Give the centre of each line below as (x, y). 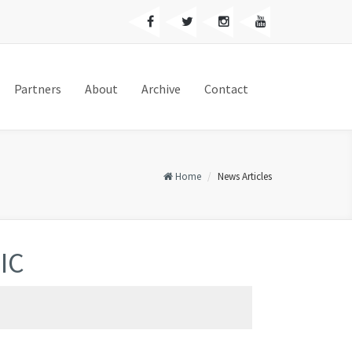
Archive (161, 89)
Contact (226, 89)
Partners (38, 89)
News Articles (245, 176)
